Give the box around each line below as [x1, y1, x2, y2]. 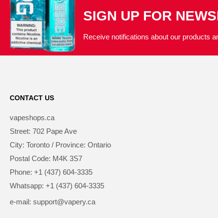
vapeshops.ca [10, 113, 54, 122]
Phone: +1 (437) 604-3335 [10, 167, 92, 176]
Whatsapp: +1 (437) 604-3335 [10, 181, 104, 190]
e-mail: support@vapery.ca [10, 197, 95, 206]
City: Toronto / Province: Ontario [10, 140, 111, 149]
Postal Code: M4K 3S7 [10, 154, 82, 163]
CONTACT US [10, 93, 54, 102]
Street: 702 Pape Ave [10, 127, 77, 135]
